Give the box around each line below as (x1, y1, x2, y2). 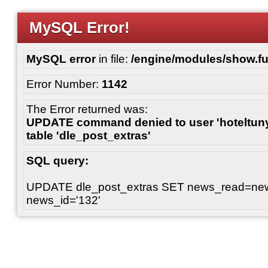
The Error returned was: (26, 103, 148, 115)
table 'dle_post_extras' (26, 129, 151, 142)
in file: (96, 53, 131, 65)
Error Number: (26, 78, 102, 90)
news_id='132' (26, 194, 100, 206)
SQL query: (26, 154, 89, 167)
